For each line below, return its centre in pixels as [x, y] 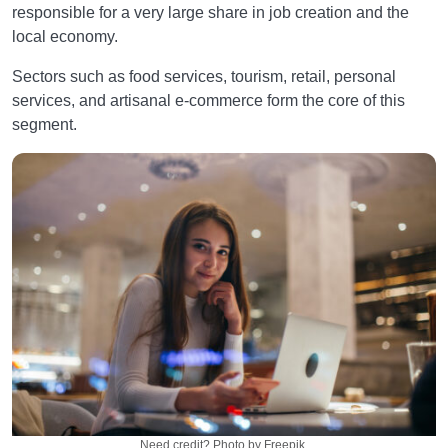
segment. [44, 124]
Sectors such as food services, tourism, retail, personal [204, 76]
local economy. [65, 36]
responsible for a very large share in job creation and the [210, 12]
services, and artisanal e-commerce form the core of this [208, 100]
